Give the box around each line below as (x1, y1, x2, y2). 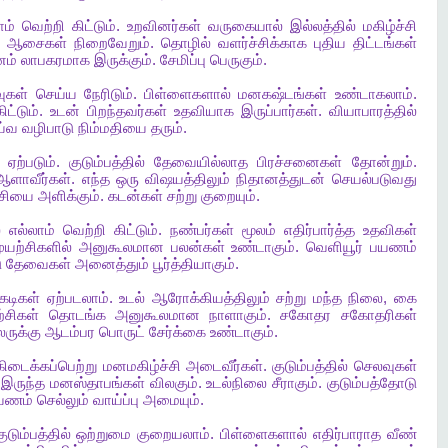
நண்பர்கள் (169, 222, 234, 238)
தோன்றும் (351, 154, 413, 170)
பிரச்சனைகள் (257, 154, 343, 170)
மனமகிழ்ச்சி (102, 358, 181, 374)
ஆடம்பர (44, 324, 95, 340)
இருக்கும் (93, 52, 152, 68)
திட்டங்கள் (352, 35, 417, 51)
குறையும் (200, 188, 256, 204)
